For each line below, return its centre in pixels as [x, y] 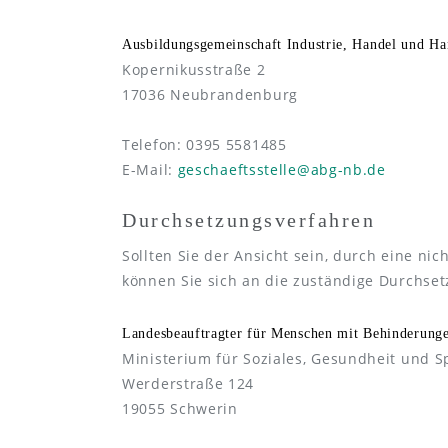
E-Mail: [150, 170]
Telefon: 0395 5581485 [204, 145]
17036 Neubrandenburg [210, 95]
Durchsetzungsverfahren [248, 220]
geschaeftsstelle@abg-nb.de [281, 170]
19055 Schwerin [180, 409]
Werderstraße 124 [188, 384]
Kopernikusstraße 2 [194, 70]
